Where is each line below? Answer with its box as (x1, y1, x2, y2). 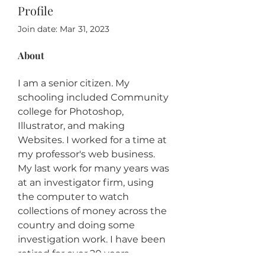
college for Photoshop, (18, 105, 126, 117)
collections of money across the (18, 205, 169, 216)
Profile (18, 2, 53, 18)
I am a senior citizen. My (18, 77, 132, 89)
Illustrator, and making (18, 119, 127, 131)
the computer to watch (18, 190, 131, 202)
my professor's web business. (18, 148, 157, 160)
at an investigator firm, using (18, 176, 156, 188)
